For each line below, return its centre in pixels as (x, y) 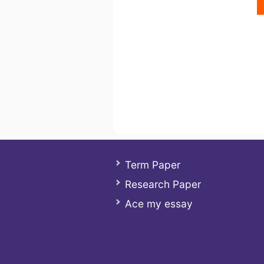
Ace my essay (159, 204)
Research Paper (163, 184)
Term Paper (153, 165)
